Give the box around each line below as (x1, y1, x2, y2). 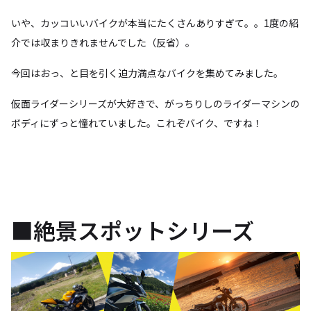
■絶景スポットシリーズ (11, 213, 254, 246)
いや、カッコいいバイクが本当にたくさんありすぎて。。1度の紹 (11, 15, 299, 30)
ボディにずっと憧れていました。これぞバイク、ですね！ (11, 115, 262, 130)
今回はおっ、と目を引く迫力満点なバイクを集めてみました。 (11, 65, 283, 80)
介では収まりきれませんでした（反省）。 (11, 35, 195, 49)
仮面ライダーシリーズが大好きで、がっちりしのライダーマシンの (11, 96, 300, 110)
